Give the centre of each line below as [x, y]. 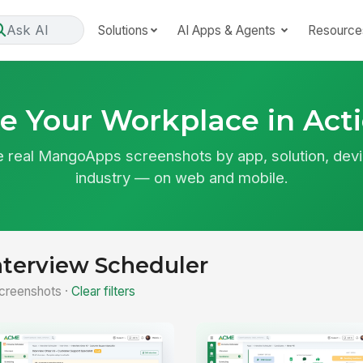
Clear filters [103, 292]
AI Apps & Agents [228, 30]
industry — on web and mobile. [181, 177]
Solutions [123, 30]
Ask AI [27, 30]
